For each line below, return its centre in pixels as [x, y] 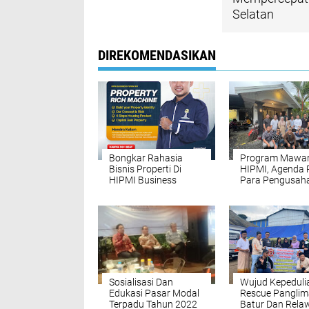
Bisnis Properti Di [145, 169]
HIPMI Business [143, 180]
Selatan [253, 14]
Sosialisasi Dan [141, 282]
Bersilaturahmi [271, 202]
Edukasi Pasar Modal [154, 293]
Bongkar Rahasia [146, 158]
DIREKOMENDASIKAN [157, 55]
